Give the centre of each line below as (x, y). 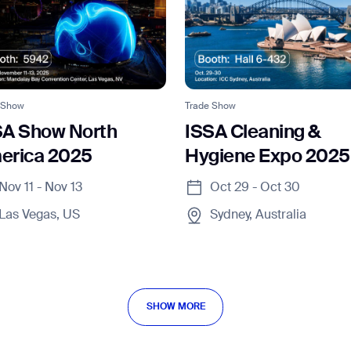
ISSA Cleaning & (253, 132)
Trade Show (210, 106)
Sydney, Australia (258, 215)
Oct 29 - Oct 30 (255, 188)
